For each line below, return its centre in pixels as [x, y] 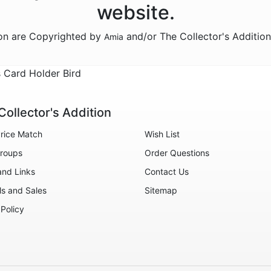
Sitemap [161, 190]
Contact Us [167, 171]
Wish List [162, 134]
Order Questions [177, 153]
